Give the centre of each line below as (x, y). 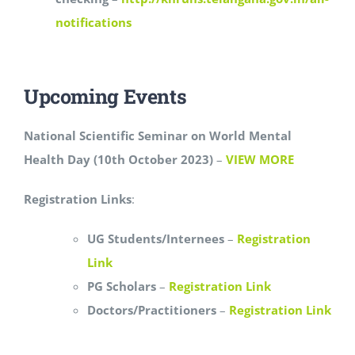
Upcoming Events (105, 96)
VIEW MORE (260, 159)
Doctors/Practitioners (151, 310)
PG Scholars (121, 286)
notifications (93, 22)
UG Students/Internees (155, 239)
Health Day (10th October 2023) (118, 159)
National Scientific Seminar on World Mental (157, 136)
